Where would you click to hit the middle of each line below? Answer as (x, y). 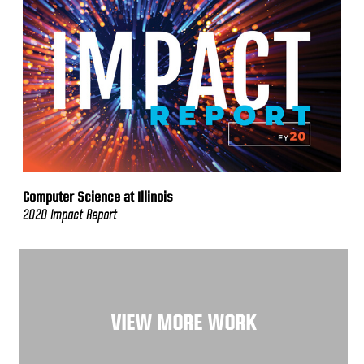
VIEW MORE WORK (184, 323)
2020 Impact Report (70, 215)
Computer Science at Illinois (98, 197)
